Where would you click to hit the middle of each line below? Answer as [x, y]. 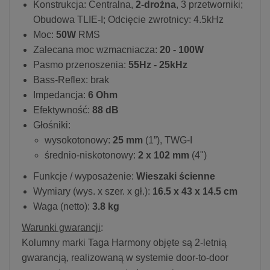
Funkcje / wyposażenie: [85, 176]
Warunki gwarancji [61, 227]
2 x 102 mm [162, 155]
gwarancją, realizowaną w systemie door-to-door [125, 257]
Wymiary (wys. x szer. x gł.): [92, 191]
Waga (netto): [61, 206]
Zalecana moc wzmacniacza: [95, 49]
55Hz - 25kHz [157, 64]
